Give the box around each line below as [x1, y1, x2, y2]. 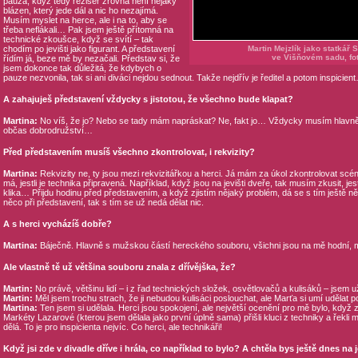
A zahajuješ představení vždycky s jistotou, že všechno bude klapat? [2, 94, 293, 104]
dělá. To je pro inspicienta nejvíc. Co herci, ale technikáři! [2, 322, 222, 332]
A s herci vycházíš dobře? [2, 219, 112, 229]
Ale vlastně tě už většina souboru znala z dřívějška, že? [2, 262, 236, 272]
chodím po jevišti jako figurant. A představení [2, 44, 175, 54]
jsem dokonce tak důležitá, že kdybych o [2, 63, 161, 73]
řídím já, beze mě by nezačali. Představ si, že [2, 54, 180, 63]
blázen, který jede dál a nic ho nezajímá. [2, 6, 158, 15]
